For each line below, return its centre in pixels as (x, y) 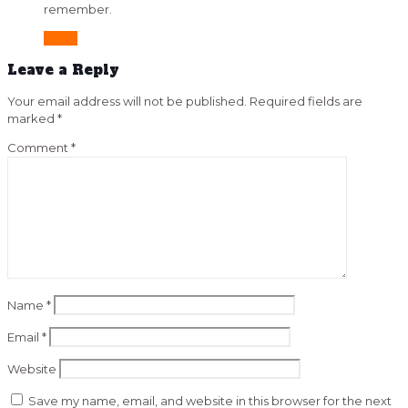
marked (32, 119)
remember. (78, 10)
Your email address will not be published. (127, 102)
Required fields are (306, 102)
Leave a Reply (63, 70)
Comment (39, 148)
